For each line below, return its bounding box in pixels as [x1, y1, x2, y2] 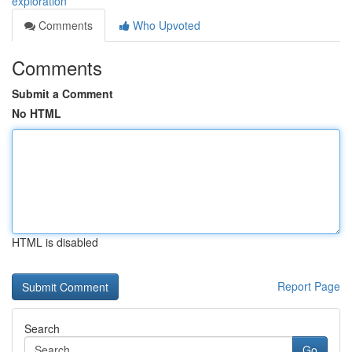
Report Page [277, 278, 340, 294]
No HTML [12, 105, 61, 121]
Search [24, 321, 60, 336]
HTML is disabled [12, 234, 98, 250]
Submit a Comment [12, 86, 113, 101]
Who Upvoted [130, 17, 200, 33]
